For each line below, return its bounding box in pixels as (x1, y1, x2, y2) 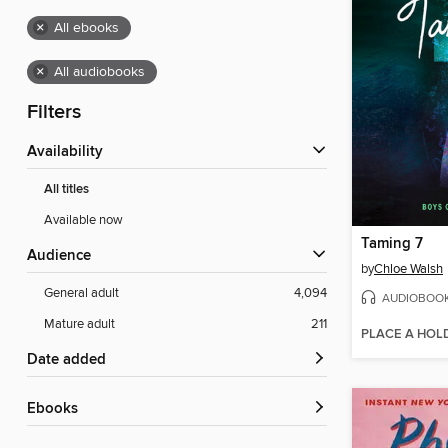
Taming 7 (361, 234, 423, 253)
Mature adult (44, 316, 115, 333)
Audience (37, 247, 91, 266)
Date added (38, 351, 106, 370)
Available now (44, 212, 123, 229)
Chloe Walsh (374, 260, 443, 277)
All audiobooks (54, 63, 145, 82)
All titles (44, 181, 89, 199)
